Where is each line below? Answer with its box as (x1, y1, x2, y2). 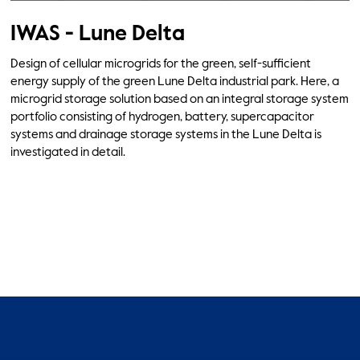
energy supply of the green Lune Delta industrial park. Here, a (10, 76, 339, 88)
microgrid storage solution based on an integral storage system (10, 93, 349, 106)
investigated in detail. (10, 146, 125, 159)
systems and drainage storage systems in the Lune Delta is (10, 129, 321, 141)
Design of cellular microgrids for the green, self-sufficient (10, 58, 311, 71)
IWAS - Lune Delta (10, 23, 185, 45)
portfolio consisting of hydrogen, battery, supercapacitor (10, 111, 314, 124)
